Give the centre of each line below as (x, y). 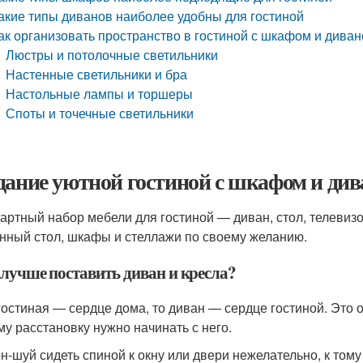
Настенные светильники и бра (97, 74)
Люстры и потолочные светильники (112, 55)
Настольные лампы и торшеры (100, 94)
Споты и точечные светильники (100, 113)
